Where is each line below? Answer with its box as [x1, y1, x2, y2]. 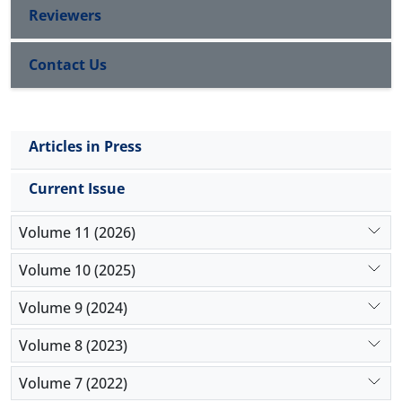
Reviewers [29, 5, 101, 25]
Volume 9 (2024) [19, 297, 127, 318]
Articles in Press [29, 136, 142, 156]
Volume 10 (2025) [19, 259, 135, 280]
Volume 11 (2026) [19, 222, 135, 242]
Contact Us [29, 55, 107, 74]
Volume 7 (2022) [19, 372, 127, 393]
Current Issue [29, 179, 125, 198]
